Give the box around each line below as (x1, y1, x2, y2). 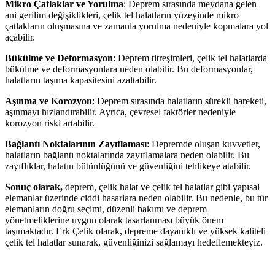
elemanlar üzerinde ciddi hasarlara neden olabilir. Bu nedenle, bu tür (5, 193, 268, 204)
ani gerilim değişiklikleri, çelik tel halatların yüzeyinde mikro (5, 10, 239, 21)
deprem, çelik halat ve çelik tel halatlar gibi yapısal (63, 182, 260, 193)
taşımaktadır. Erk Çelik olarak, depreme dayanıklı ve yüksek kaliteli (5, 226, 266, 237)
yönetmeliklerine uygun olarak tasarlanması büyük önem (5, 215, 223, 226)
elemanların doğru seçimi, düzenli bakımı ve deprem (5, 204, 207, 215)
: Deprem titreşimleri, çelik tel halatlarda (113, 53, 267, 64)
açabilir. (5, 32, 35, 43)
